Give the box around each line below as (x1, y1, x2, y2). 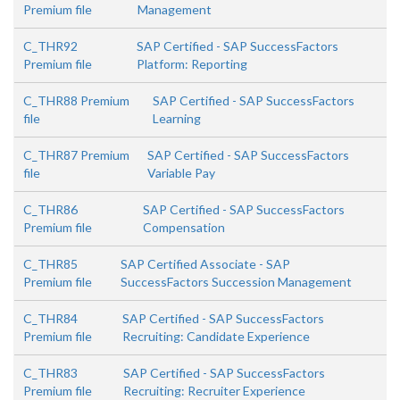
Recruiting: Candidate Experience (121, 329, 310, 345)
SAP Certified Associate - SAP (120, 256, 290, 272)
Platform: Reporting (136, 56, 247, 72)
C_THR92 (23, 38, 78, 54)
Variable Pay (146, 165, 215, 181)
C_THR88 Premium (23, 93, 129, 109)
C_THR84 (23, 311, 78, 327)
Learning (152, 111, 201, 127)
